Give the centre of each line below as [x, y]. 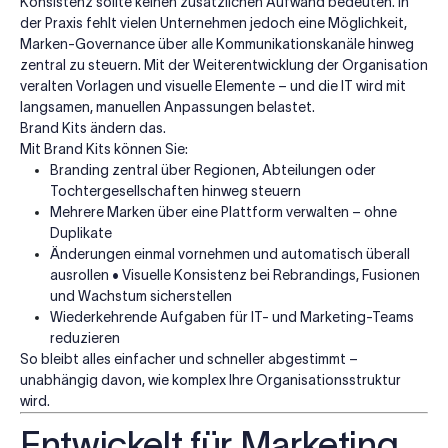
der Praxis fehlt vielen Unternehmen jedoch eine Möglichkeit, [213, 22]
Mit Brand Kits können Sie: [104, 148]
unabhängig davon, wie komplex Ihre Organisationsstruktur [210, 379]
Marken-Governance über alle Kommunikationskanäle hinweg [217, 43]
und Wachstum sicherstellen [141, 295]
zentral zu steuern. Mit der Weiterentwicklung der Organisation [224, 64]
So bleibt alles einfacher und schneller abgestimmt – [189, 358]
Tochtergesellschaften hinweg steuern [175, 190]
